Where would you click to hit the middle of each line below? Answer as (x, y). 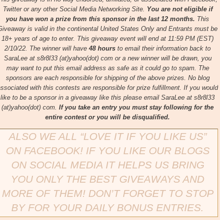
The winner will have (58, 49)
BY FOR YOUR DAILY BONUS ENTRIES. (108, 208)
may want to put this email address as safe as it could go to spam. (101, 68)
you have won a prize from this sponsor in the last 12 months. (100, 19)
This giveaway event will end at (122, 39)
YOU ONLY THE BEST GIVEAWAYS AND (108, 179)
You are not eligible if (179, 9)
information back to (183, 49)
